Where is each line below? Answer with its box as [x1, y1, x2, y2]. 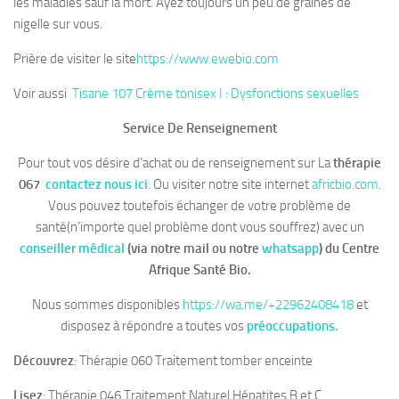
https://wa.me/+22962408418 [182, 296, 354, 313]
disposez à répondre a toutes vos [61, 317, 247, 334]
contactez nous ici [45, 175, 148, 192]
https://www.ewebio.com [136, 50, 279, 67]
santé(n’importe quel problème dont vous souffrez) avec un [35, 218, 364, 235]
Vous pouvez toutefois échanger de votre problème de [48, 197, 351, 214]
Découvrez [13, 352, 74, 369]
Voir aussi [13, 85, 72, 102]
